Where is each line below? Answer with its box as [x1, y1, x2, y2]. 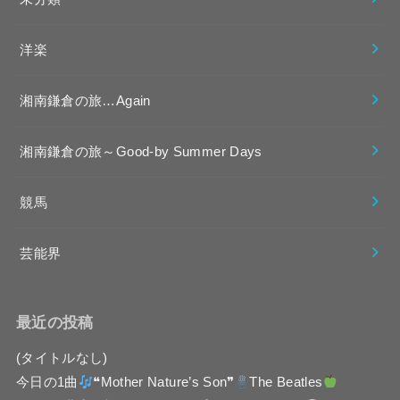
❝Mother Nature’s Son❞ [93, 375, 235, 390]
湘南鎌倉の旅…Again [20, 93, 151, 108]
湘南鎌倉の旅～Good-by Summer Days [20, 144, 262, 159]
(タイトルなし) [15, 351, 108, 366]
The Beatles [249, 375, 323, 390]
